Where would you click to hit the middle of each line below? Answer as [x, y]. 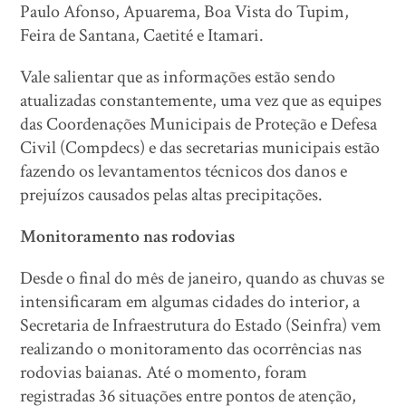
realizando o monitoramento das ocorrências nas [191, 349]
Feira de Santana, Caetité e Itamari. [142, 35]
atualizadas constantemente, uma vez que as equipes [201, 101]
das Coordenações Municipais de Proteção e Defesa [199, 124]
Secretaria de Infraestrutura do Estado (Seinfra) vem [201, 325]
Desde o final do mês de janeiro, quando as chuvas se [203, 278]
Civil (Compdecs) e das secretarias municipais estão [200, 148]
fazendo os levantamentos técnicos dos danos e [184, 171]
